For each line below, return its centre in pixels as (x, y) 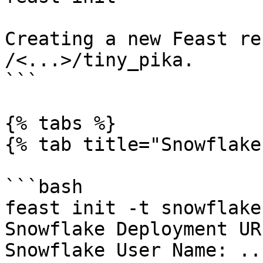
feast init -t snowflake (133, 208)
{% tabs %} (60, 123)
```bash (44, 187)
